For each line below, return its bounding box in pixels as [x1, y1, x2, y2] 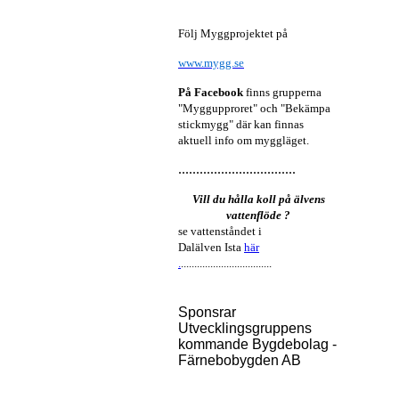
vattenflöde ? [226, 208, 290, 222]
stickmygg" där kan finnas [178, 118, 304, 131]
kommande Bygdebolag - [178, 337, 337, 352]
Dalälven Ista [178, 240, 244, 254]
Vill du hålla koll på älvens [191, 192, 325, 206]
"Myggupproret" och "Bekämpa [178, 102, 330, 115]
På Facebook [178, 85, 243, 99]
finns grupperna [243, 85, 322, 99]
